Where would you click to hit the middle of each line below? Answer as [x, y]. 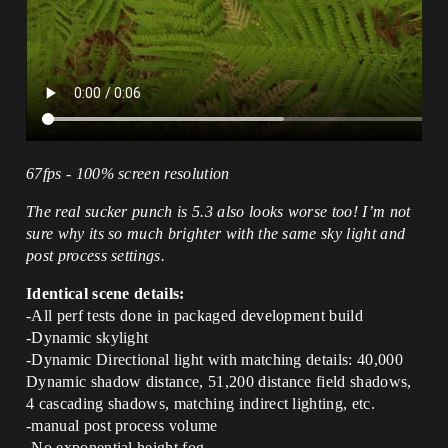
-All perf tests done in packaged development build [194, 315]
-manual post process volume [122, 425]
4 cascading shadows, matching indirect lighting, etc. [200, 403]
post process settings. [96, 255]
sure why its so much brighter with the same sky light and [216, 233]
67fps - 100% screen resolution [128, 173]
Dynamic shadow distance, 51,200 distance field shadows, [219, 381]
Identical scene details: [105, 293]
